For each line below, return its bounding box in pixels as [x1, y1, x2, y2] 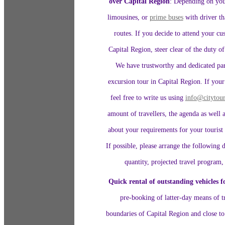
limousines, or [107, 13, 150, 22]
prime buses [149, 13, 183, 22]
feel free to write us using [110, 93, 185, 102]
